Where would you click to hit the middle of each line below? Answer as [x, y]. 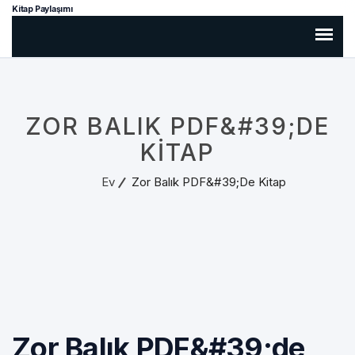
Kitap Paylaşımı [42, 9]
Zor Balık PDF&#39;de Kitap [208, 182]
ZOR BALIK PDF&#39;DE [177, 126]
